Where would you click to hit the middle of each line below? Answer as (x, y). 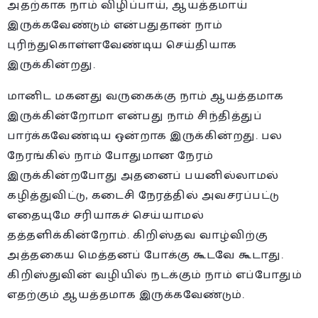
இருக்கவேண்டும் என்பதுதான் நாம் (115, 25)
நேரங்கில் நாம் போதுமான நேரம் (110, 155)
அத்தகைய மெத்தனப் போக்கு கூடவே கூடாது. (145, 255)
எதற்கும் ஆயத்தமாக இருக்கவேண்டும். (126, 295)
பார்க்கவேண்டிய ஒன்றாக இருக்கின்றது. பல (145, 136)
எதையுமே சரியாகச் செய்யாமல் (105, 215)
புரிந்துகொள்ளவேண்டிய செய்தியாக (122, 45)
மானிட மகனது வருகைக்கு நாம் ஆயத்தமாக (145, 96)
